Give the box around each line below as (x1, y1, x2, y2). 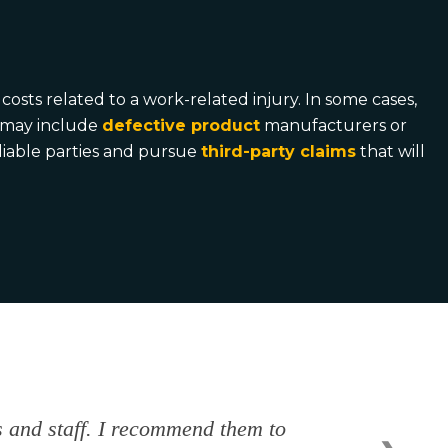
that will (355, 142, 425, 161)
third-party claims (200, 142, 356, 161)
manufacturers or (260, 116, 407, 135)
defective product (102, 116, 260, 135)
